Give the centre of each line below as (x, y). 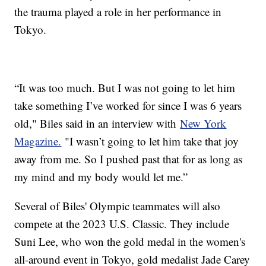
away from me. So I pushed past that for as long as (129, 159)
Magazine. (38, 141)
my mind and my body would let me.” (101, 177)
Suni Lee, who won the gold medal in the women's (130, 242)
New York (203, 123)
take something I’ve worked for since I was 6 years (128, 106)
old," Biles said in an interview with (97, 123)
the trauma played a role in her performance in (118, 12)
